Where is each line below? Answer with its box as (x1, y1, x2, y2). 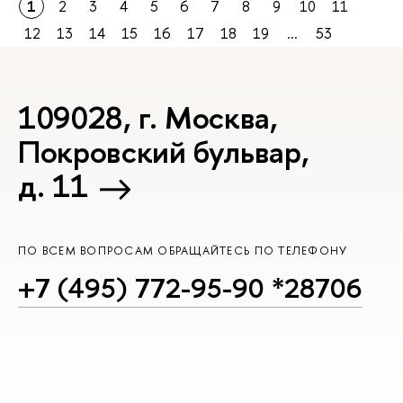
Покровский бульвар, (18, 130, 309, 174)
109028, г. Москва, (18, 96, 278, 139)
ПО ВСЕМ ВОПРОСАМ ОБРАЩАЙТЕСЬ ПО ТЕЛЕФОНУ (18, 242, 348, 258)
